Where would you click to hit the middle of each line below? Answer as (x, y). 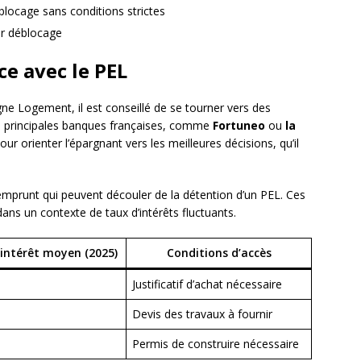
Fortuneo (239, 126)
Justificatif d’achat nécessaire (207, 284)
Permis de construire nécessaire (216, 344)
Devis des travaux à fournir (202, 314)
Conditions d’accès (219, 253)
